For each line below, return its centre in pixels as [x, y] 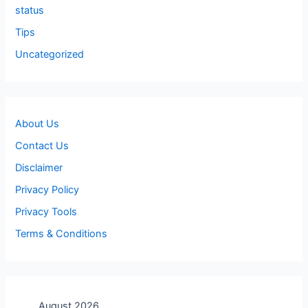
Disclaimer [39, 167]
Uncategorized [50, 54]
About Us [37, 124]
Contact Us [42, 146]
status [30, 10]
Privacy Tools [46, 211]
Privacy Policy [47, 189]
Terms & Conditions [62, 233]
